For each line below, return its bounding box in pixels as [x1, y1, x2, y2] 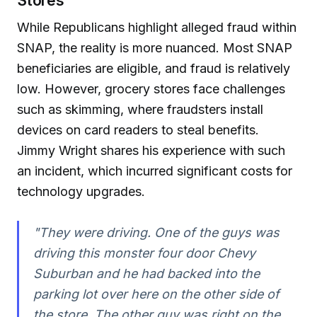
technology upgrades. [17, 183, 145, 199]
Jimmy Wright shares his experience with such [17, 142, 285, 158]
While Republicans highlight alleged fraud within [17, 19, 296, 35]
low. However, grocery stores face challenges [17, 81, 285, 96]
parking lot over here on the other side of [33, 286, 279, 301]
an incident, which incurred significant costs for [17, 163, 292, 178]
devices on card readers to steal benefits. [17, 122, 259, 137]
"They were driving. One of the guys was [33, 224, 279, 240]
